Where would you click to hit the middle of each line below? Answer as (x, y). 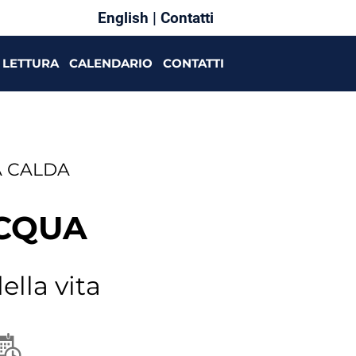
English (125, 18)
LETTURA (30, 63)
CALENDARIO (110, 63)
